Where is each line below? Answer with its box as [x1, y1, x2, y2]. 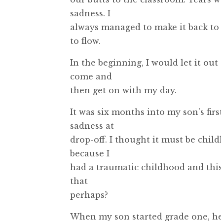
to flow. [70, 36, 101, 46]
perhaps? [70, 189, 108, 200]
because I [70, 148, 110, 158]
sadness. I [70, 8, 110, 18]
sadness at [70, 120, 114, 131]
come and [70, 71, 112, 81]
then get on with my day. [70, 85, 177, 95]
